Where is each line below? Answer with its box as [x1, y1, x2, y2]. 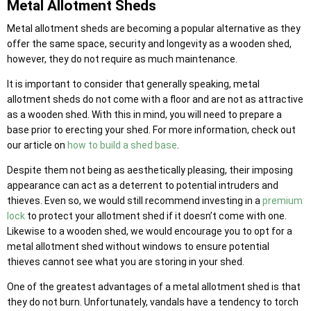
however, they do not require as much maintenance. [7, 53, 239, 65]
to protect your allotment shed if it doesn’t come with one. [25, 210, 287, 221]
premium [262, 194, 303, 206]
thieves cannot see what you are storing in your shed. [7, 255, 244, 267]
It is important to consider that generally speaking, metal [7, 78, 260, 90]
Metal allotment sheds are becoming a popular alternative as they [7, 22, 301, 34]
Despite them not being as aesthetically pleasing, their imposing [7, 164, 293, 176]
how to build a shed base [67, 139, 177, 151]
